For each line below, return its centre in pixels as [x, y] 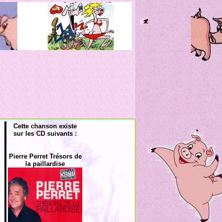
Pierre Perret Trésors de [45, 156]
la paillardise [45, 164]
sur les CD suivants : [45, 134]
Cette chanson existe [45, 126]
